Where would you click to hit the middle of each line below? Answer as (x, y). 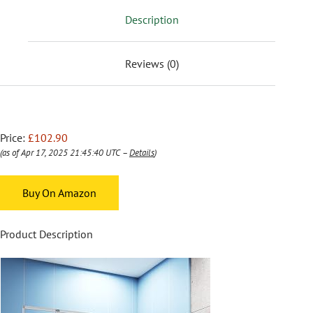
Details (142, 152)
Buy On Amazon (59, 192)
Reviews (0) (152, 63)
